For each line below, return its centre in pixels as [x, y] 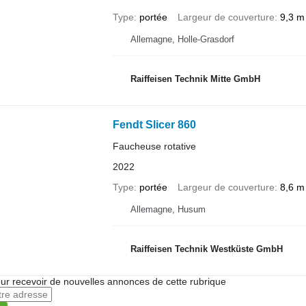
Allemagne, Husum [168, 209]
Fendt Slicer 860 [154, 125]
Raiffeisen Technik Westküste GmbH [206, 249]
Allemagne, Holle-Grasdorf [182, 39]
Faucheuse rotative [154, 146]
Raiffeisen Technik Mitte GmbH [195, 79]
